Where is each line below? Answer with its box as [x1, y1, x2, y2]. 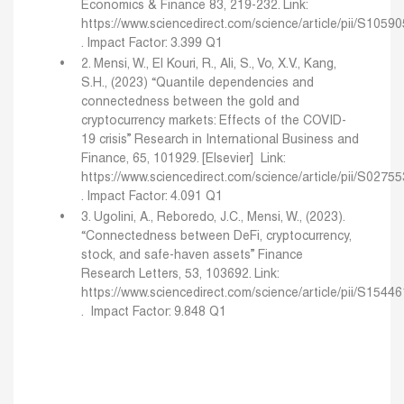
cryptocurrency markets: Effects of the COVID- [81, 115, 346, 127]
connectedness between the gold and [81, 96, 299, 108]
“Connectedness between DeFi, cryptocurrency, [81, 230, 352, 243]
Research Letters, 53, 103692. [81, 268, 254, 280]
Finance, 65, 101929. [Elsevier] [81, 152, 261, 165]
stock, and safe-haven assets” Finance [81, 249, 303, 262]
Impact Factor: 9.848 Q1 [90, 306, 226, 318]
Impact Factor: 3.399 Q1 [87, 37, 223, 50]
